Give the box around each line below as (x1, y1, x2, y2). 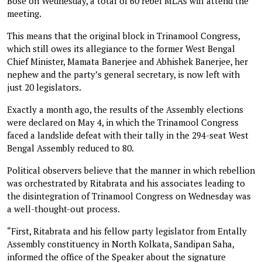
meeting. (7, 7, 42, 19)
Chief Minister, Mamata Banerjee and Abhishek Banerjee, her (7, 55, 248, 67)
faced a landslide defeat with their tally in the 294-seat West (7, 129, 249, 141)
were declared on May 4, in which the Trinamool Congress (7, 116, 239, 128)
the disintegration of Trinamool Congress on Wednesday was (7, 189, 251, 202)
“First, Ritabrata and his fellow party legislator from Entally (7, 225, 247, 237)
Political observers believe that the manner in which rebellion (7, 164, 255, 176)
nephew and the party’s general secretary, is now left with (7, 68, 240, 80)
